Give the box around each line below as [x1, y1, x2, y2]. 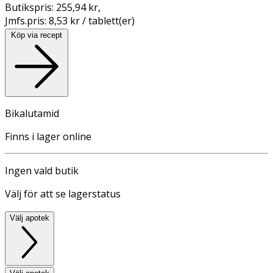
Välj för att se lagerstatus [5, 186, 121, 200]
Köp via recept [11, 30, 62, 40]
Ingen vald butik [5, 163, 79, 177]
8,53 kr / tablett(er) [49, 13, 135, 27]
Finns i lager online [5, 129, 91, 143]
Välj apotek [10, 213, 49, 222]
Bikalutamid [5, 106, 59, 120]
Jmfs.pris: [5, 13, 49, 27]
